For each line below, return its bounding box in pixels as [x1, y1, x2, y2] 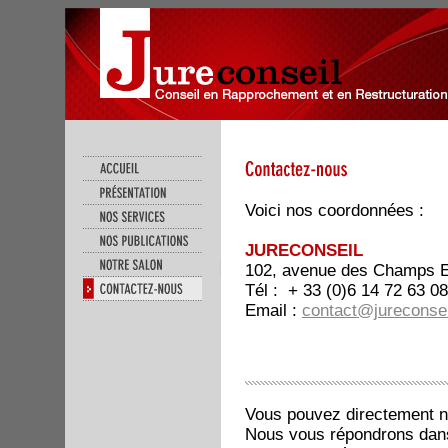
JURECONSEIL [245, 241, 363, 260]
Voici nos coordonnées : [245, 201, 424, 220]
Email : [245, 301, 302, 320]
